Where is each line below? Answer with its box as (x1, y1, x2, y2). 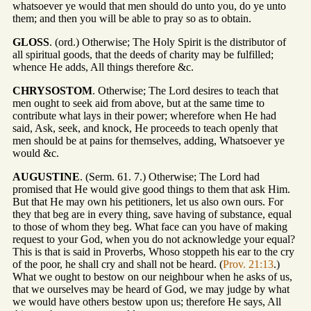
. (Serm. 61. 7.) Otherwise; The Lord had (80, 170, 260, 183)
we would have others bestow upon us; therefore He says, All (12, 295, 281, 308)
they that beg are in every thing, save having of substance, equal (12, 208, 292, 220)
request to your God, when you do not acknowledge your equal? (12, 233, 295, 245)
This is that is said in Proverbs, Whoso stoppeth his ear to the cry (12, 245, 294, 258)
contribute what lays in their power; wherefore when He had (12, 109, 276, 121)
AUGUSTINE (12, 170, 80, 183)
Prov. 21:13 (223, 258, 274, 270)
